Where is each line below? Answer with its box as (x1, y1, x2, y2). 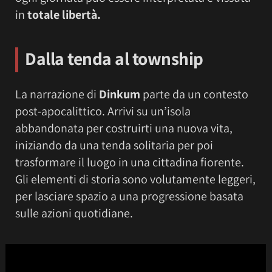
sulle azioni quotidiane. (15, 205, 133, 222)
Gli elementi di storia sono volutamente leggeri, (15, 171, 256, 188)
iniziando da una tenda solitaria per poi (15, 137, 213, 154)
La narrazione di (15, 86, 99, 103)
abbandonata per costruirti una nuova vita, (15, 120, 233, 137)
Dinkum (99, 86, 143, 103)
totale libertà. (27, 6, 101, 22)
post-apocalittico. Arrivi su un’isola (15, 103, 191, 120)
